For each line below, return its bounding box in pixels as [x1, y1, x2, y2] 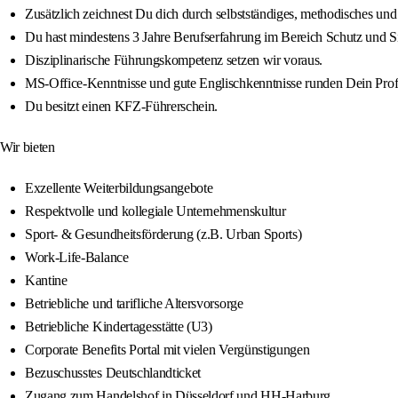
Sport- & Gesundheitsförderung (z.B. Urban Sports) [25, 227, 302, 243]
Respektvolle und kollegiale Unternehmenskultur [25, 203, 286, 219]
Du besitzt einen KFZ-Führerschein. [25, 99, 219, 115]
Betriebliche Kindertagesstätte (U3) [25, 319, 212, 335]
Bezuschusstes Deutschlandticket [25, 365, 202, 381]
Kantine [25, 273, 68, 289]
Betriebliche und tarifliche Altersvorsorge [25, 296, 243, 312]
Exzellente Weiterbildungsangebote [25, 180, 213, 196]
